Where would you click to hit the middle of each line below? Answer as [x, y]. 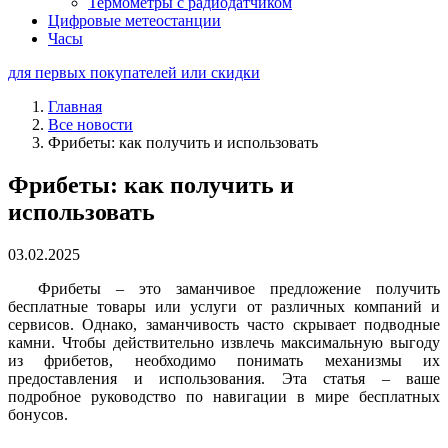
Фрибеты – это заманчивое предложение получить [239, 288]
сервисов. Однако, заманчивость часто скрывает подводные [224, 324]
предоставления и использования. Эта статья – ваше [224, 378]
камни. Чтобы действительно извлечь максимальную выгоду [224, 342]
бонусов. [38, 414]
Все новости [90, 124]
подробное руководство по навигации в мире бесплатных [224, 396]
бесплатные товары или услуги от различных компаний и [224, 306]
